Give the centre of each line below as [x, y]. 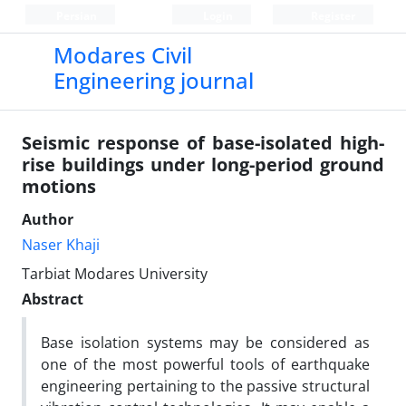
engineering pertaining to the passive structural [205, 386]
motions [59, 186]
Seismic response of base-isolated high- [203, 143]
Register [331, 16]
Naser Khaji [61, 245]
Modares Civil [122, 55]
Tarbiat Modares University [115, 274]
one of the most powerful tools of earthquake [205, 364]
